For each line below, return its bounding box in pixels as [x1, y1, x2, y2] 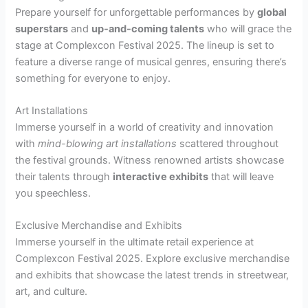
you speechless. [15, 186, 91, 199]
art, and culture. [15, 285, 88, 298]
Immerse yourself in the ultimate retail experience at [15, 236, 254, 249]
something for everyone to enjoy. [15, 71, 171, 85]
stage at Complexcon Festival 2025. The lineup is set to [15, 38, 275, 52]
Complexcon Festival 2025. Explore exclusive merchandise [15, 252, 290, 265]
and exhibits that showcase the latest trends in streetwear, [15, 269, 289, 282]
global [257, 5, 287, 19]
